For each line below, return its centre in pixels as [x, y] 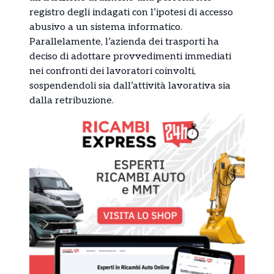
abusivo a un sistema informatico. [106, 28]
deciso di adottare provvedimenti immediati [130, 57]
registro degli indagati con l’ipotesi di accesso [131, 13]
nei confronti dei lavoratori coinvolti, [113, 72]
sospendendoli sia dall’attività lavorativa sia [130, 86]
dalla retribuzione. [72, 101]
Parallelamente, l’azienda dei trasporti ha [124, 42]
